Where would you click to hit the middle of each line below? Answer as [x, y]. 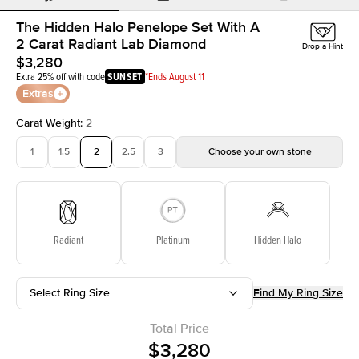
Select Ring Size [70, 292]
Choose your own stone [260, 151]
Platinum [173, 239]
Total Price [179, 328]
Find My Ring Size [298, 293]
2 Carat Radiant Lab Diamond [111, 44]
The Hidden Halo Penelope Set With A [138, 27]
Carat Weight [48, 123]
